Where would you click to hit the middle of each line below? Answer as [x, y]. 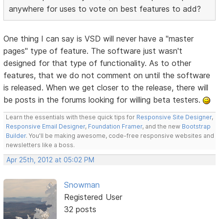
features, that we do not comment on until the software [107, 75]
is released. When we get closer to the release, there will [106, 87]
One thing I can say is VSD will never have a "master [99, 38]
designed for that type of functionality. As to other [98, 63]
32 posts [80, 209]
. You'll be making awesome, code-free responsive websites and [120, 135]
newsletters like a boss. [41, 145]
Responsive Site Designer [174, 117]
